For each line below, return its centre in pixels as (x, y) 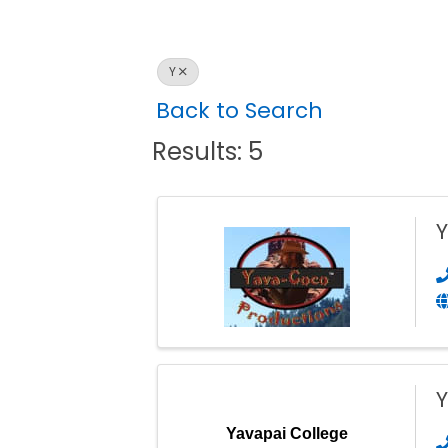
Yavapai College (286, 434)
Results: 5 (207, 152)
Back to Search (239, 111)
